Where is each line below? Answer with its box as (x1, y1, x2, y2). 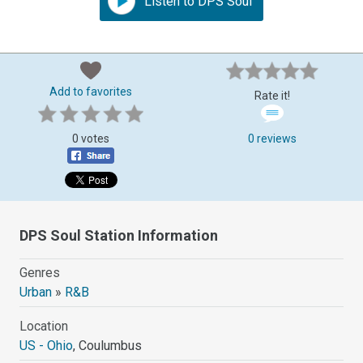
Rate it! (254, 88, 290, 102)
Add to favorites (49, 84, 132, 98)
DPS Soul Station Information (19, 226, 219, 244)
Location (19, 318, 69, 334)
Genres (19, 264, 61, 280)
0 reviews (248, 131, 297, 145)
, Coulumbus (73, 337, 143, 353)
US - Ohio (19, 337, 74, 353)
